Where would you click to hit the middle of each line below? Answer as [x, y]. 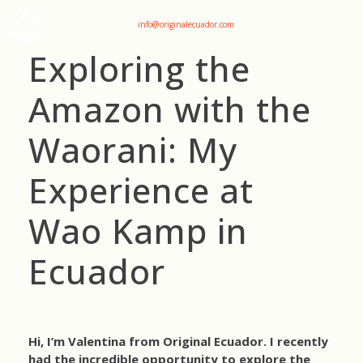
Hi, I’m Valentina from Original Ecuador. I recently [178, 341]
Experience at [141, 190]
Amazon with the [170, 109]
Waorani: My [133, 149]
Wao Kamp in [138, 231]
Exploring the [139, 68]
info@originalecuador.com [186, 24]
